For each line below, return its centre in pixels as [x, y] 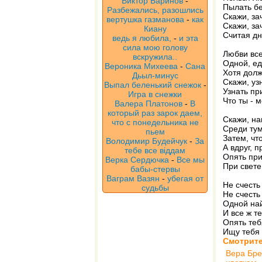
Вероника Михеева [141, 66]
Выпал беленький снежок [152, 85]
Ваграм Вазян [133, 178]
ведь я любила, [142, 38]
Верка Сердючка [137, 160]
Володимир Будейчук [146, 141]
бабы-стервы [155, 169]
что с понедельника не [155, 122]
